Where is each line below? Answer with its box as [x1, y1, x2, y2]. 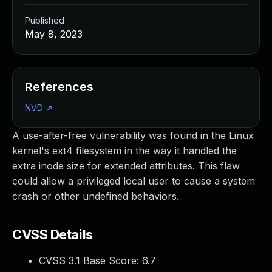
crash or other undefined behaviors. [12, 190, 179, 202]
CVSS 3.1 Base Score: [39, 254, 142, 267]
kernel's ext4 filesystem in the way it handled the [12, 144, 237, 157]
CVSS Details [12, 226, 93, 242]
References [25, 80, 93, 94]
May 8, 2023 [25, 28, 83, 40]
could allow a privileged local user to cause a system [12, 175, 255, 187]
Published [25, 15, 64, 25]
